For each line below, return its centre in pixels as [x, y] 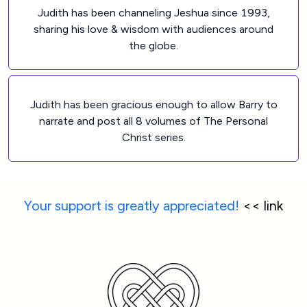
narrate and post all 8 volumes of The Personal [153, 121]
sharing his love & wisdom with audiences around [153, 29]
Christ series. [153, 137]
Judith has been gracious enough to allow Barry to [153, 105]
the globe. [153, 46]
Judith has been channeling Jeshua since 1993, [153, 13]
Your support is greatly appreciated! [132, 206]
